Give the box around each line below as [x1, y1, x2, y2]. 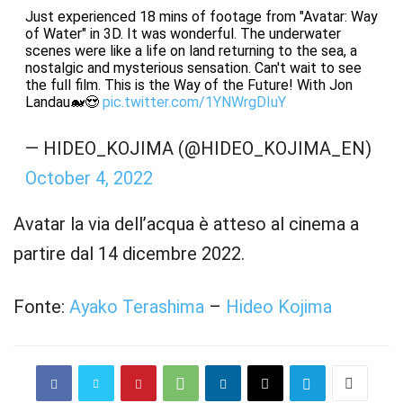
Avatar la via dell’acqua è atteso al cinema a [13, 213, 359, 235]
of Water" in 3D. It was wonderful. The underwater [24, 25, 341, 42]
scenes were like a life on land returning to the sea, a [24, 42, 357, 59]
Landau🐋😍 [24, 94, 103, 111]
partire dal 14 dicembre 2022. [13, 243, 245, 264]
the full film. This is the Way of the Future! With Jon [24, 76, 353, 94]
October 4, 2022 [24, 167, 153, 189]
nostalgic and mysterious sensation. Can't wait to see [24, 59, 362, 76]
